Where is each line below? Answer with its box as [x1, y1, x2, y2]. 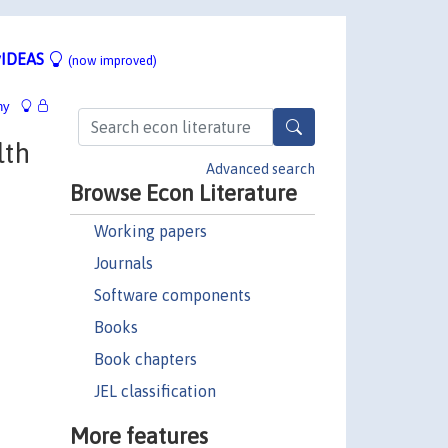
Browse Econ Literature [69, 179, 297, 206]
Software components [93, 285, 251, 304]
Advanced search [206, 160, 315, 177]
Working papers [93, 221, 207, 240]
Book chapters [93, 349, 197, 368]
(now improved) [68, 52, 157, 68]
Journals [93, 253, 153, 272]
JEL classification [93, 381, 216, 400]
